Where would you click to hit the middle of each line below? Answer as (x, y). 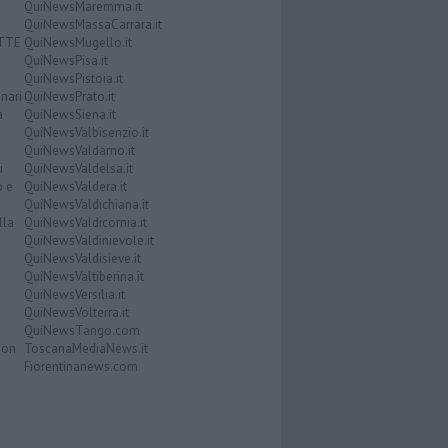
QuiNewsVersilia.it (74, 295)
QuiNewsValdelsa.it (78, 169)
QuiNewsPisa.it (65, 61)
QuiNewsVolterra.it (76, 313)
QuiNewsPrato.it (69, 97)
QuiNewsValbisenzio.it (86, 133)
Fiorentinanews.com (80, 367)
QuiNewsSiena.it (69, 115)
